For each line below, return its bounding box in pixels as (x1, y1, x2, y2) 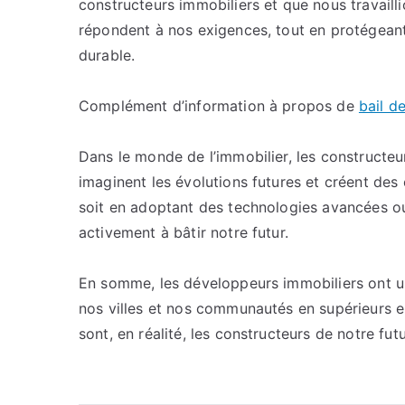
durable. (79, 46, 136, 64)
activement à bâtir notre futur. (79, 223, 288, 241)
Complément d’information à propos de (79, 97, 359, 115)
